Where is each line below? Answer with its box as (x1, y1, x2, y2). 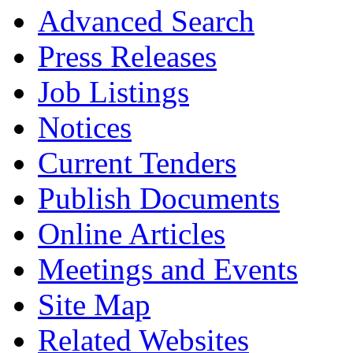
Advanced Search (38, 4, 255, 39)
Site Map (38, 288, 150, 322)
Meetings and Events (38, 252, 298, 287)
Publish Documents (38, 181, 280, 216)
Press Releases (38, 39, 217, 74)
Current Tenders (38, 146, 236, 180)
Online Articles (38, 217, 225, 251)
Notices (38, 110, 132, 145)
